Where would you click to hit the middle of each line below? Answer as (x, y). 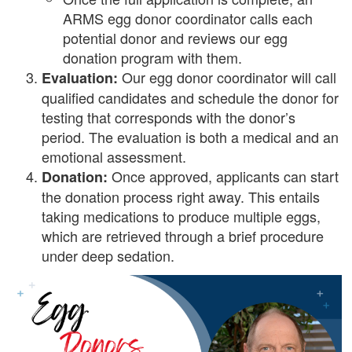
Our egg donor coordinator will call (227, 77)
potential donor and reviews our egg (176, 37)
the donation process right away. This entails (181, 196)
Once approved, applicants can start (224, 176)
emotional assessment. (114, 156)
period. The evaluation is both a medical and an (191, 136)
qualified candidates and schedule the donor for (191, 97)
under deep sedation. (108, 255)
